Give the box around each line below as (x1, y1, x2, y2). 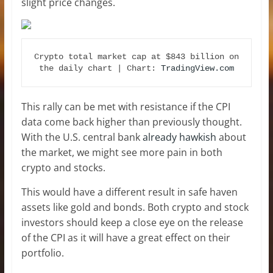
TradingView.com (160, 63, 234, 73)
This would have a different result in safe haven (21, 185, 238, 199)
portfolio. (21, 246, 66, 260)
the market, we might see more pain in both (21, 145, 222, 159)
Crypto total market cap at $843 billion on (34, 51, 239, 62)
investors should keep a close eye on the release (21, 215, 243, 229)
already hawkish (142, 130, 216, 144)
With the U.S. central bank (21, 130, 143, 144)
